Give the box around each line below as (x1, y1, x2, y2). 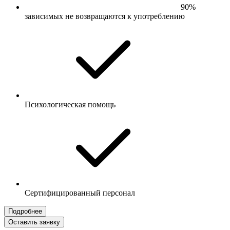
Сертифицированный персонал (25, 188, 135, 198)
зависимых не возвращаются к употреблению (25, 12, 185, 21)
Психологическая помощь (25, 100, 116, 109)
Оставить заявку (8, 218, 60, 226)
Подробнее (8, 207, 42, 216)
